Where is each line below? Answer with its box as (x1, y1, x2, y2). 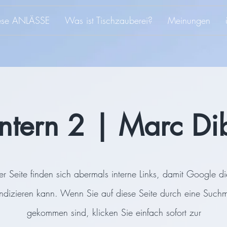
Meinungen (167, 14, 210, 26)
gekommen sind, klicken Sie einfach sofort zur (26, 206, 201, 218)
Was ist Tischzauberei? (64, 14, 153, 26)
